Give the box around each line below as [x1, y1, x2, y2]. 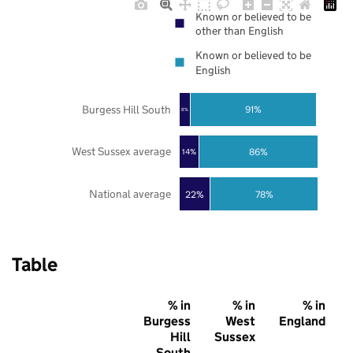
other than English [195, 24, 284, 39]
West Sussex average [71, 144, 171, 159]
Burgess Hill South [81, 102, 171, 117]
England [279, 314, 325, 329]
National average [88, 187, 171, 202]
